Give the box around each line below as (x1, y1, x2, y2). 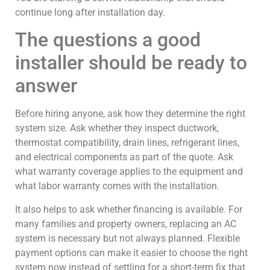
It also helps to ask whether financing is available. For (15, 203, 242, 215)
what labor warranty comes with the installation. (15, 180, 219, 192)
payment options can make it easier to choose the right (15, 246, 248, 259)
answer (15, 74, 77, 98)
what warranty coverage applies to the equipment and (15, 166, 243, 178)
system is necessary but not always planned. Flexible (15, 232, 240, 244)
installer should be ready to (15, 51, 247, 75)
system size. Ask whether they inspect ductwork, (15, 122, 219, 134)
